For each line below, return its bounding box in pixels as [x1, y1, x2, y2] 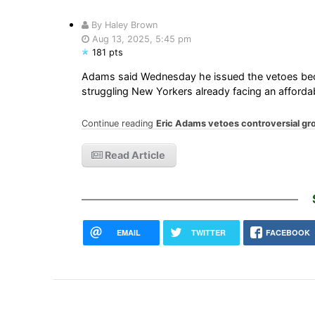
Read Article [102, 148, 165, 161]
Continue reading [81, 117, 156, 129]
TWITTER [191, 226, 226, 238]
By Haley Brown [88, 19, 157, 30]
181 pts [91, 46, 123, 58]
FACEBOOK [266, 226, 311, 238]
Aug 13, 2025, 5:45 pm [89, 33, 191, 44]
